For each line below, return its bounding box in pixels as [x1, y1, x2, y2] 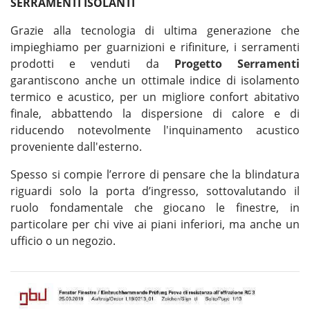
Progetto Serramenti [174, 56, 300, 72]
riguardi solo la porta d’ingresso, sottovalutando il [10, 183, 300, 199]
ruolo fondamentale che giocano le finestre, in [10, 200, 300, 216]
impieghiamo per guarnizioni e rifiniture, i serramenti [10, 39, 300, 55]
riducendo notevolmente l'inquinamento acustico [10, 122, 300, 138]
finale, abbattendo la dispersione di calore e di [10, 106, 300, 122]
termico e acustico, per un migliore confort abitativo [10, 89, 300, 105]
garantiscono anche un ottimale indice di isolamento [10, 73, 300, 89]
